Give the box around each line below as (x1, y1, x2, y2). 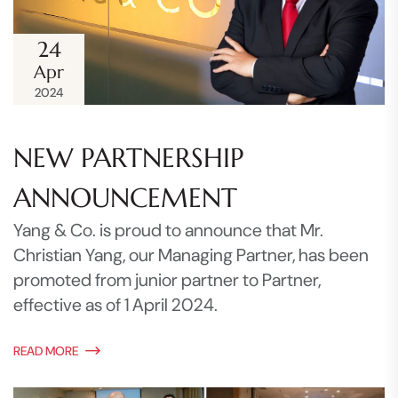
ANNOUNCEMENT (13, 181, 237, 215)
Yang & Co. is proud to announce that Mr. (13, 219, 323, 243)
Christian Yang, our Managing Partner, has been (13, 243, 369, 267)
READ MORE (13, 343, 78, 360)
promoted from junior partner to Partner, (13, 268, 321, 292)
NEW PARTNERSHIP (13, 141, 243, 175)
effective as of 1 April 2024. (13, 293, 218, 317)
